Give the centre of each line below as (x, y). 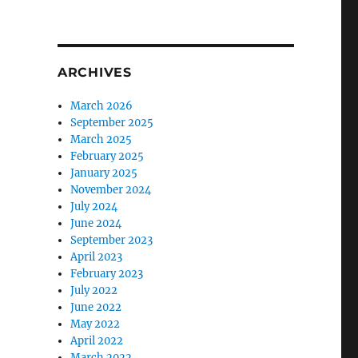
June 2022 (96, 307)
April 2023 (97, 257)
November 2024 (111, 190)
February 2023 (107, 274)
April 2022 (97, 341)
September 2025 (112, 123)
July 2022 (94, 290)
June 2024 (96, 223)
